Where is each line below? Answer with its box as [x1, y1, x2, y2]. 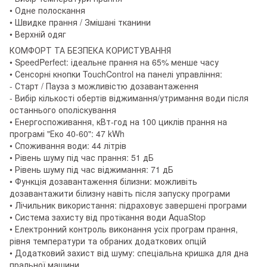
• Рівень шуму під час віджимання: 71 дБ [10, 163, 173, 175]
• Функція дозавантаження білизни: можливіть [10, 175, 197, 187]
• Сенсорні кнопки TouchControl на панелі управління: [10, 67, 222, 80]
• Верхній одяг [10, 27, 66, 40]
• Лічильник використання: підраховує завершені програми [10, 198, 247, 211]
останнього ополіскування [10, 103, 116, 116]
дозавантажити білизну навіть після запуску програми [10, 187, 230, 199]
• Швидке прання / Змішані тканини [10, 15, 151, 28]
